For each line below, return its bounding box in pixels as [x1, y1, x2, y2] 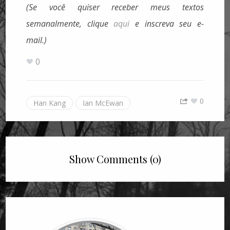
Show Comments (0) [69, 152, 161, 166]
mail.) [26, 34, 47, 46]
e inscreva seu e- [129, 18, 204, 30]
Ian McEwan [83, 98, 124, 108]
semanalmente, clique [26, 18, 114, 30]
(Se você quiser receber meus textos [26, 2, 204, 13]
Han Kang [33, 98, 66, 108]
